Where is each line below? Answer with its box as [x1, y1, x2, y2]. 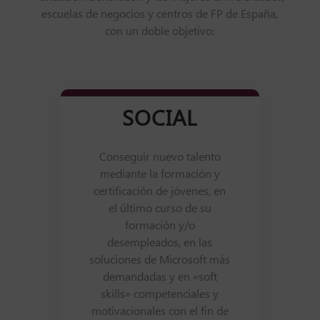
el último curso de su [108, 201, 211, 217]
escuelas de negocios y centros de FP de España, [41, 7, 279, 23]
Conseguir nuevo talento [99, 150, 221, 166]
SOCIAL [122, 106, 198, 134]
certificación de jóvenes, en [94, 184, 226, 200]
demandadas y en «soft [102, 270, 217, 286]
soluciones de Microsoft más [89, 253, 231, 269]
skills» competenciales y [101, 287, 219, 303]
